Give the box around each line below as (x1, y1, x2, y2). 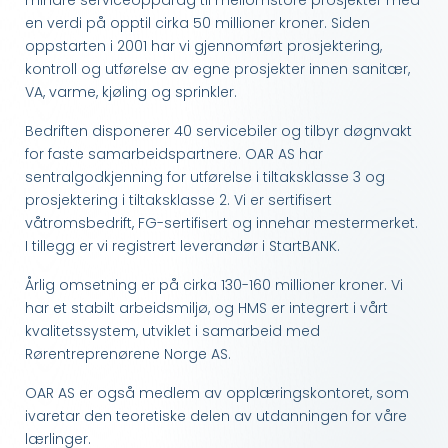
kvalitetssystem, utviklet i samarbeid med (25, 321, 320, 342)
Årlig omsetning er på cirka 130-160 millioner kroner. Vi (25, 275, 403, 296)
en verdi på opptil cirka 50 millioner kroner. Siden (25, 13, 370, 34)
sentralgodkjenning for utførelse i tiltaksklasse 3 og (25, 167, 385, 188)
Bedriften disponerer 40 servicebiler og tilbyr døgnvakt (25, 121, 412, 142)
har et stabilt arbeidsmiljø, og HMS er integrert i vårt (25, 298, 388, 319)
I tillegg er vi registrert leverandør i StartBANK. (25, 236, 340, 257)
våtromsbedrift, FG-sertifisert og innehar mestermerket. (25, 213, 418, 234)
